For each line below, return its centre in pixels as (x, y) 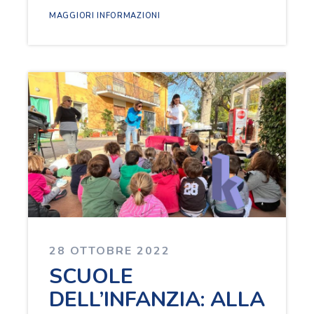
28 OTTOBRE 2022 (110, 251)
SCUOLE (91, 276)
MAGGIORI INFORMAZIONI (105, 15)
